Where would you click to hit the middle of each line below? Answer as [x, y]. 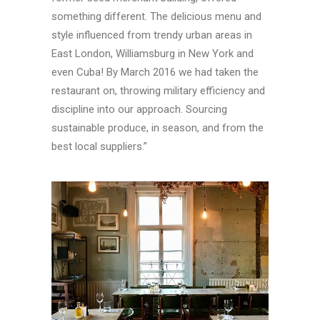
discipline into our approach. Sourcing [139, 109]
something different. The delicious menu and [156, 16]
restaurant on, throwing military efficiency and [158, 91]
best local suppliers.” [99, 146]
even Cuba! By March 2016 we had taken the [155, 72]
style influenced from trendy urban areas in [152, 35]
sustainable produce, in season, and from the [157, 128]
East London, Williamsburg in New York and [152, 54]
